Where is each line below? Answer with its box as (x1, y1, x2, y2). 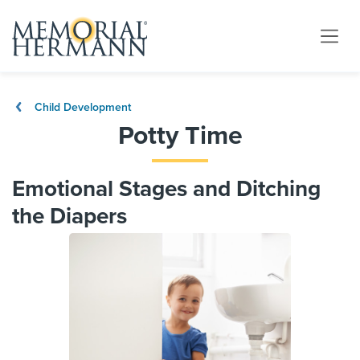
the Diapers (12, 202, 127, 230)
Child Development (31, 100, 131, 114)
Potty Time (117, 121, 243, 151)
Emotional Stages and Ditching (12, 175, 321, 202)
